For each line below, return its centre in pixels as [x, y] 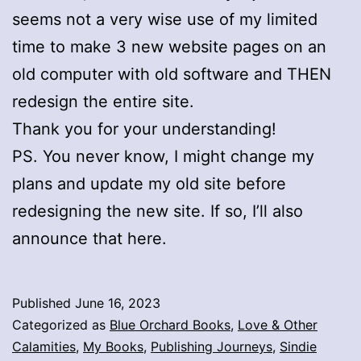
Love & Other [278, 324]
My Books [113, 346]
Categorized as [61, 324]
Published [44, 303]
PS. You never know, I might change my [163, 156]
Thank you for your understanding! [144, 129]
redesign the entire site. [103, 101]
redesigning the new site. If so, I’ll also [158, 211]
